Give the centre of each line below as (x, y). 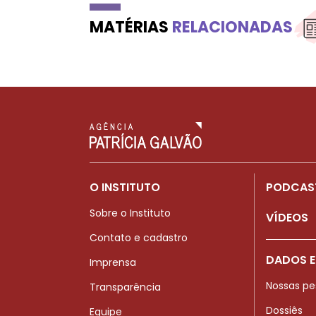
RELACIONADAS (232, 27)
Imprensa (113, 262)
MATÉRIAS (131, 27)
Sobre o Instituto (130, 213)
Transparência (125, 287)
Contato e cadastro (139, 237)
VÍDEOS (287, 217)
